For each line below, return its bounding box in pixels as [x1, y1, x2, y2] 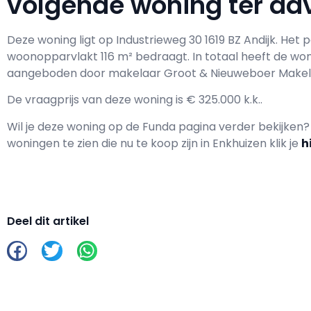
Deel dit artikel [7, 212, 89, 229]
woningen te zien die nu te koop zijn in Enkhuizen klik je [7, 135, 301, 151]
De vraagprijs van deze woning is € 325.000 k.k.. [7, 92, 262, 108]
